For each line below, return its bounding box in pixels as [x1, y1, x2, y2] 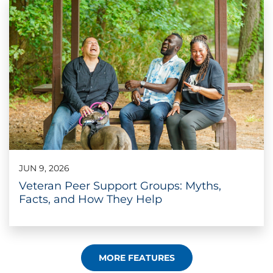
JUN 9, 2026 [19, 162, 69, 174]
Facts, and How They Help [19, 192, 162, 206]
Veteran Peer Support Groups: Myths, [19, 179, 221, 193]
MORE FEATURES [98, 252, 175, 263]
